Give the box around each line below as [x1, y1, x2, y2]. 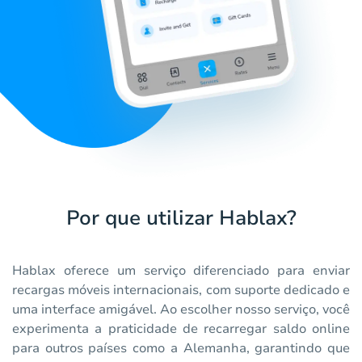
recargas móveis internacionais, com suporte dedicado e [12, 281, 350, 300]
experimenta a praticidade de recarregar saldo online [12, 320, 350, 339]
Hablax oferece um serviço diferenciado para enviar [12, 262, 350, 280]
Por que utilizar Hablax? [65, 204, 297, 233]
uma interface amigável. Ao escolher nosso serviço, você [12, 301, 350, 319]
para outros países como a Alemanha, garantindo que [12, 339, 350, 358]
